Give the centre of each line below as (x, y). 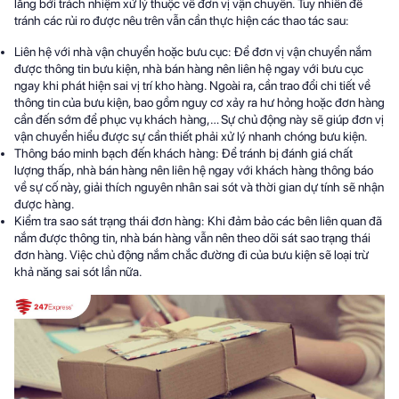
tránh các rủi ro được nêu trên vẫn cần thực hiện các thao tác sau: (182, 21)
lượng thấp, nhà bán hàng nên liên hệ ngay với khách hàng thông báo (194, 171)
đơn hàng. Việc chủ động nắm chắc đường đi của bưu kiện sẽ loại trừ (191, 255)
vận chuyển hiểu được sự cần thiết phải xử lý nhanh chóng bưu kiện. (191, 137)
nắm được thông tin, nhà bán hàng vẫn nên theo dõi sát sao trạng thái (192, 238)
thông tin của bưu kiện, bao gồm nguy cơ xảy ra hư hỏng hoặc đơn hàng (199, 103)
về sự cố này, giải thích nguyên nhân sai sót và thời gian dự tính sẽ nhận (199, 187)
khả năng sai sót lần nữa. (78, 272)
